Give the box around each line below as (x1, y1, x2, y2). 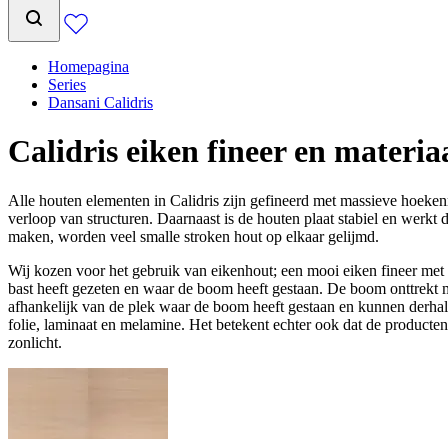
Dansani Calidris (48, 94, 153, 111)
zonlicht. (8, 333, 62, 351)
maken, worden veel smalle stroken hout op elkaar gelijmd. (8, 227, 379, 245)
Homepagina (48, 58, 129, 75)
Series (48, 76, 86, 93)
